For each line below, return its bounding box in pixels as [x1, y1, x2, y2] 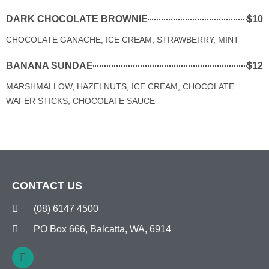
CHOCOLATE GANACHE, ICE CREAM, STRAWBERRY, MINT [6, 34, 239, 44]
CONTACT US [12, 179, 82, 192]
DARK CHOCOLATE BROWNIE [6, 13, 148, 24]
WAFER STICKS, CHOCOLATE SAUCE [6, 95, 155, 106]
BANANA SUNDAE [6, 60, 93, 71]
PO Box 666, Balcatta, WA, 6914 [34, 223, 172, 234]
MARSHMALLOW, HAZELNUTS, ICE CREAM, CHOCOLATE [6, 81, 234, 91]
